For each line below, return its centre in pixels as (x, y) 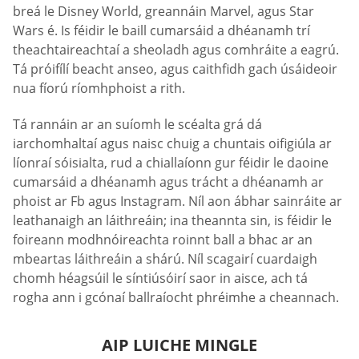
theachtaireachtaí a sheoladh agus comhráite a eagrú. (176, 49)
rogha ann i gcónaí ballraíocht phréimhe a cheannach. (176, 298)
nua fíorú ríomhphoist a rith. (99, 88)
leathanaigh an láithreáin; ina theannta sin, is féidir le (172, 221)
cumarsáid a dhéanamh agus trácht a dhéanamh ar (168, 182)
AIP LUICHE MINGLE (179, 345)
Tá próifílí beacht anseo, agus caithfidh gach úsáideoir (175, 69)
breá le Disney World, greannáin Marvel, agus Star (163, 11)
